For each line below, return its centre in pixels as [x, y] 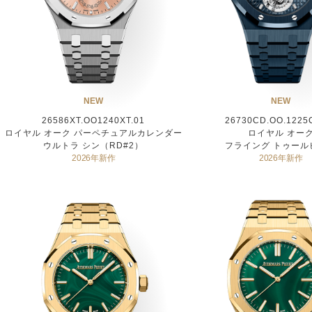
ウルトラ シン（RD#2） [94, 145]
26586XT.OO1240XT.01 [94, 120]
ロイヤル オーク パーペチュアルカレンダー [93, 133]
